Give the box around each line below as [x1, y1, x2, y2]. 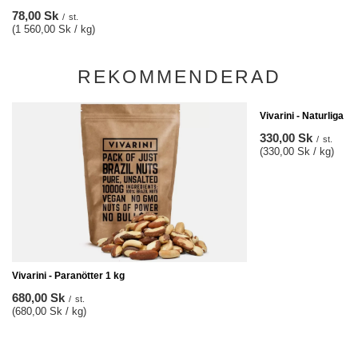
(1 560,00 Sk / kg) [12, 23, 95, 35]
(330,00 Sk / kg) [260, 145, 334, 157]
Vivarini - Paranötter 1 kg [12, 270, 125, 281]
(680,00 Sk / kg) [12, 305, 86, 317]
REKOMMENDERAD [77, 66, 281, 87]
